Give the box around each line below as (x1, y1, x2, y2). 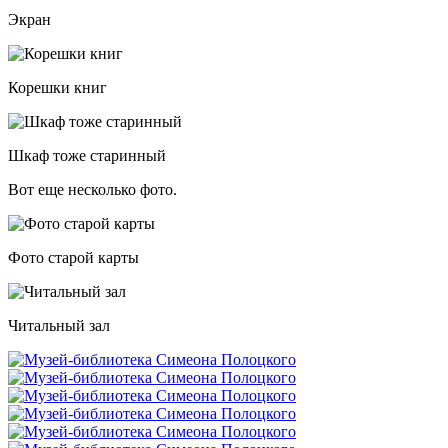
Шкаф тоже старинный (8, 146, 166, 164)
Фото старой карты (8, 248, 139, 266)
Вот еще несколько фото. (8, 180, 177, 198)
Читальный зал (8, 316, 110, 334)
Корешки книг (8, 78, 107, 96)
